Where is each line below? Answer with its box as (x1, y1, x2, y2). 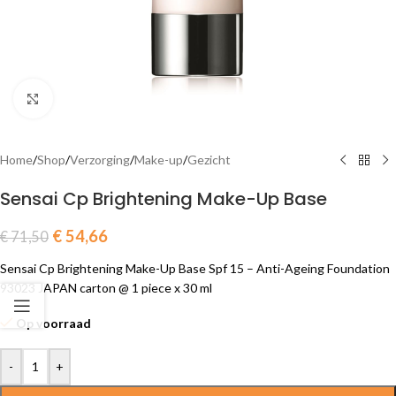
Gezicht (187, 152, 231, 167)
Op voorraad (16, 316, 92, 331)
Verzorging (70, 152, 130, 167)
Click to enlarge (52, 91, 137, 105)
